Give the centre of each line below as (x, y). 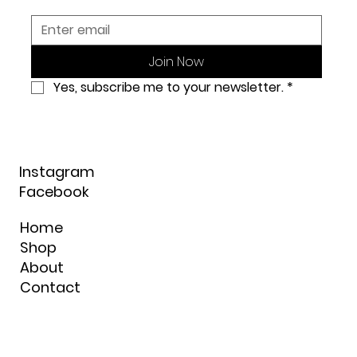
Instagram (57, 172)
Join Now (177, 61)
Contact (50, 287)
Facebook (54, 192)
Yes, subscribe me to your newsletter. (169, 87)
